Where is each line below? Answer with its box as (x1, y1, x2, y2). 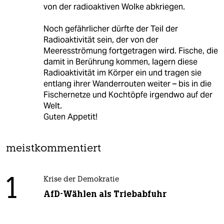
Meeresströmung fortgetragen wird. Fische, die (43, 45, 218, 56)
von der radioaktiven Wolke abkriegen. (43, 1, 185, 12)
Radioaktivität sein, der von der (43, 34, 158, 45)
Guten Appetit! (43, 111, 97, 122)
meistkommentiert (6, 143, 101, 154)
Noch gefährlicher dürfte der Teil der (43, 23, 178, 34)
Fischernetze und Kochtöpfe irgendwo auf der (43, 89, 212, 100)
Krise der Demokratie (43, 176, 119, 184)
